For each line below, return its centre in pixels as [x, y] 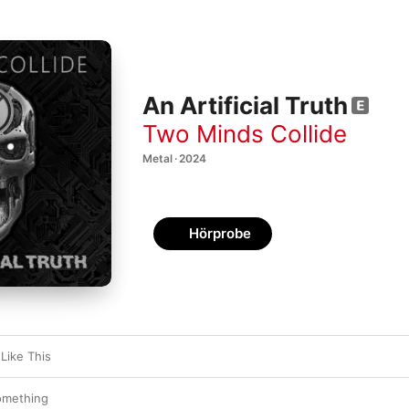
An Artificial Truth [245, 106]
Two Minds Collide [245, 133]
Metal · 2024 [174, 158]
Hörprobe [220, 233]
